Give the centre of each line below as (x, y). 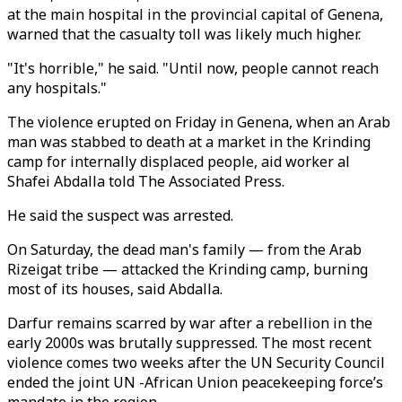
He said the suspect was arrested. (120, 215)
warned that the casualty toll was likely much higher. (184, 34)
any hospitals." (59, 88)
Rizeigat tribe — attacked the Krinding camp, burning (188, 269)
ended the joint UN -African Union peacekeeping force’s (195, 382)
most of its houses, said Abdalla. (115, 289)
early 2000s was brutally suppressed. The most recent (189, 343)
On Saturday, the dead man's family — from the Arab (184, 249)
